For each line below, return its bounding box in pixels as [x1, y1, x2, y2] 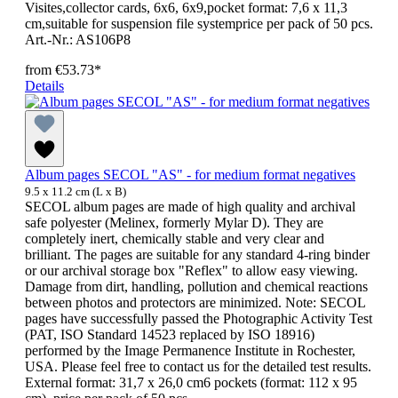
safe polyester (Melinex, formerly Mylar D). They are [25, 215, 323, 231]
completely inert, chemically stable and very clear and [25, 231, 324, 247]
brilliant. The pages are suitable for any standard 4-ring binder [25, 247, 370, 263]
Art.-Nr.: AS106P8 [25, 32, 131, 48]
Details [25, 78, 64, 94]
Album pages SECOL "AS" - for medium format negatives [25, 167, 355, 183]
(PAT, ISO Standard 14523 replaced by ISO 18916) [25, 327, 314, 343]
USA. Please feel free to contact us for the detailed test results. [25, 359, 371, 375]
